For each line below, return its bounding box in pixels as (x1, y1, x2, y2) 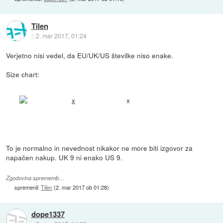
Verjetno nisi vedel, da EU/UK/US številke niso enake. (6, 50, 174, 61)
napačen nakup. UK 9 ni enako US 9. (6, 152, 123, 162)
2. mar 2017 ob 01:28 (56, 183, 108, 191)
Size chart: (6, 69, 40, 80)
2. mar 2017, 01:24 (35, 31, 87, 40)
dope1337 (31, 209, 65, 220)
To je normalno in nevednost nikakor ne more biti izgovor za (6, 142, 193, 153)
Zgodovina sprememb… (6, 174, 65, 182)
